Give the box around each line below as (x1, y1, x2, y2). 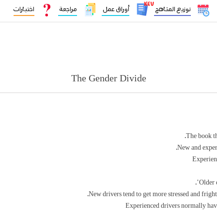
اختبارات (13, 6, 34, 13)
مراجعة (58, 6, 77, 13)
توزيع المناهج (154, 6, 191, 13)
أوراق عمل (101, 6, 129, 13)
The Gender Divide (71, 74, 146, 84)
